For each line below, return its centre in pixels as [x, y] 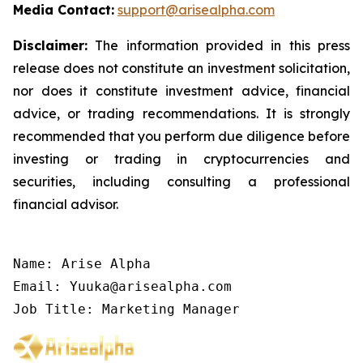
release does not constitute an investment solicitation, [181, 68]
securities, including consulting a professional [181, 182]
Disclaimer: [50, 46]
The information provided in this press [219, 46]
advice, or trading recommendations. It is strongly [181, 114]
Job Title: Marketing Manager [126, 310]
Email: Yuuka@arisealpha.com [122, 287]
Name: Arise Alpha [82, 264]
